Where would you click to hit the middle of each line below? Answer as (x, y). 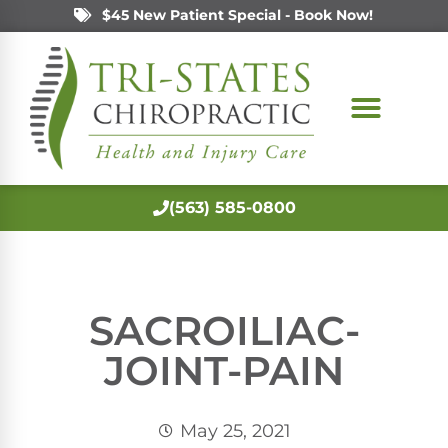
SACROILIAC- (224, 330)
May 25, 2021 (235, 430)
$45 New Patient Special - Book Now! (237, 15)
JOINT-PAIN (224, 370)
